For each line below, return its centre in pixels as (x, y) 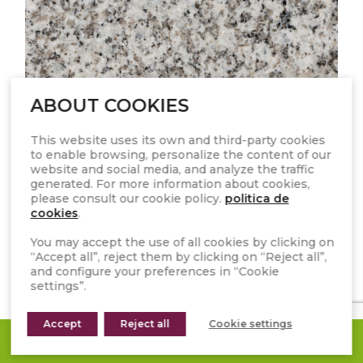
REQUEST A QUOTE (171, 342)
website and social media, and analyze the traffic (172, 169)
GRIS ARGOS (181, 258)
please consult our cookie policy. (126, 199)
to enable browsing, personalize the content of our (181, 155)
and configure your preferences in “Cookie (155, 271)
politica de (257, 199)
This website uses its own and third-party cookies (178, 140)
